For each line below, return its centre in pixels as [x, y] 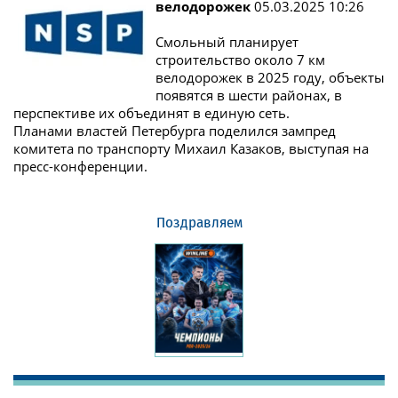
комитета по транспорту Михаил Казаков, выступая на [191, 148]
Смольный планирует [227, 41]
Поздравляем [199, 222]
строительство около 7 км [240, 59]
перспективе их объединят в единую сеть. [151, 112]
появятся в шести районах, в [249, 95]
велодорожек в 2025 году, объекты [270, 77]
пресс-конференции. [80, 166]
